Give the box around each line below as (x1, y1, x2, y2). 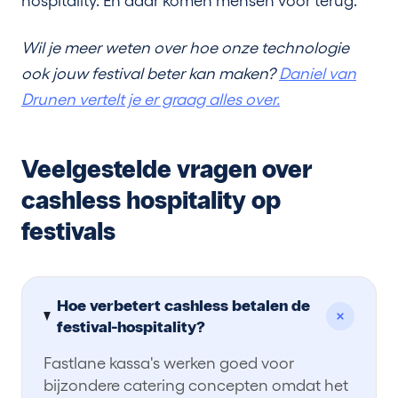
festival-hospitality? (57, 317, 206, 337)
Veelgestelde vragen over (21, 155, 313, 185)
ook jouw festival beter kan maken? (21, 64, 279, 83)
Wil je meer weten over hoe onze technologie (21, 38, 349, 57)
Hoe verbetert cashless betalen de (57, 296, 311, 315)
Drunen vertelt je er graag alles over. (21, 90, 280, 108)
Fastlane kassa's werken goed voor (44, 354, 294, 372)
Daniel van (279, 64, 356, 83)
